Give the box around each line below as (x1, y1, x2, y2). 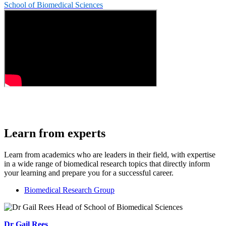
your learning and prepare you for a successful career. (4, 168, 174, 178)
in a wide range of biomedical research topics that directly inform (4, 159, 210, 168)
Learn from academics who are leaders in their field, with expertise (4, 150, 215, 159)
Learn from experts (4, 127, 105, 140)
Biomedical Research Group (24, 186, 115, 195)
